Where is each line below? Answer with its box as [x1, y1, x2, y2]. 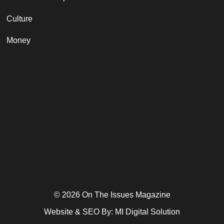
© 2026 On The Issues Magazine [53, 190, 170, 199]
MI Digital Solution [115, 207, 180, 216]
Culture [6, 14, 33, 23]
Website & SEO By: [44, 207, 115, 216]
